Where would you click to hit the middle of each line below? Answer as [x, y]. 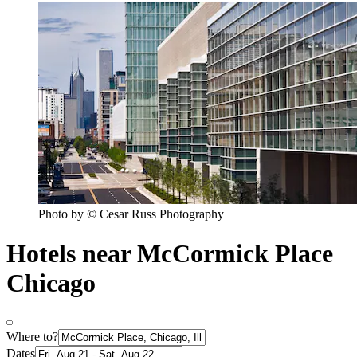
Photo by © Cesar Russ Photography [131, 214]
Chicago [51, 282]
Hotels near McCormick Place [170, 253]
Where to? [32, 337]
